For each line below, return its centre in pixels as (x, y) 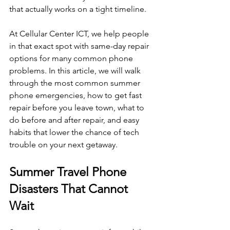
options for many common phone (72, 58)
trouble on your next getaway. (63, 144)
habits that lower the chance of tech (75, 132)
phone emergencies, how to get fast (76, 95)
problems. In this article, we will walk (76, 70)
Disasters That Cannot (70, 188)
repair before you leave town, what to (78, 107)
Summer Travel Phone (69, 171)
